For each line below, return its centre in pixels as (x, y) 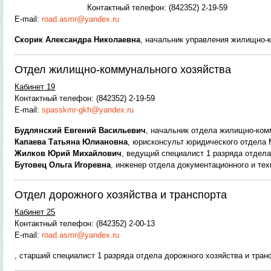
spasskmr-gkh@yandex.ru (88, 110)
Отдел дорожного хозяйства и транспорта (121, 195)
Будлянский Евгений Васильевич (80, 130)
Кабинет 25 (35, 212)
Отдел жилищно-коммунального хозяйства (123, 70)
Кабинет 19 (35, 87)
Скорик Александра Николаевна (78, 40)
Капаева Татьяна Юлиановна (71, 142)
